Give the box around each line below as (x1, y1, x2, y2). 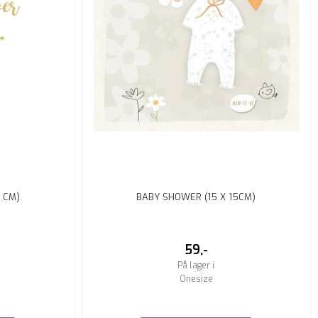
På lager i (177, 259, 215, 271)
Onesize (179, 273, 213, 285)
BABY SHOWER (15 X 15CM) (136, 190, 256, 203)
